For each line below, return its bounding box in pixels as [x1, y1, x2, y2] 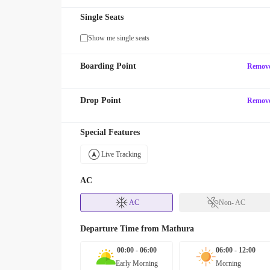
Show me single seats [88, 34, 149, 42]
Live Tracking [101, 150, 141, 159]
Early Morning [115, 259, 158, 268]
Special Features [80, 128, 140, 137]
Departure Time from [80, 224, 162, 233]
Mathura [162, 224, 194, 233]
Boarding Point [80, 61, 136, 71]
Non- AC [218, 198, 245, 207]
